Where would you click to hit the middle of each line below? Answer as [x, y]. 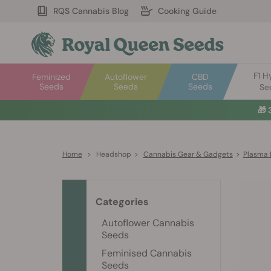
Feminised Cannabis [147, 253]
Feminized [52, 77]
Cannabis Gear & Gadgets [188, 154]
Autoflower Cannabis [148, 223]
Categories [122, 202]
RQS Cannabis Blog [91, 11]
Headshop [113, 154]
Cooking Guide [187, 11]
